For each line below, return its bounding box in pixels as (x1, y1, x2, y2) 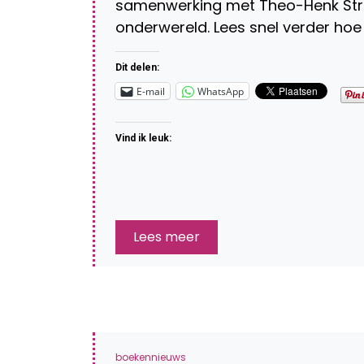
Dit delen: (115, 62, 159, 73)
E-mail (136, 84, 165, 98)
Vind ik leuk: (115, 132, 171, 144)
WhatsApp (197, 84, 244, 98)
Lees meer (133, 227, 200, 246)
